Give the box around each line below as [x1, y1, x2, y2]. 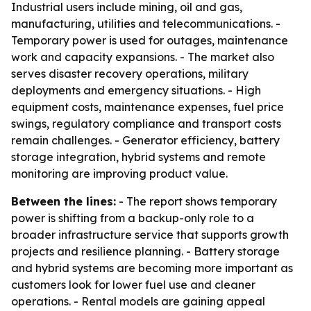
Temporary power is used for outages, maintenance [11, 33, 288, 47]
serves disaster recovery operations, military [11, 67, 249, 81]
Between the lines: [11, 194, 116, 208]
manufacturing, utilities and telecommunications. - [11, 17, 280, 31]
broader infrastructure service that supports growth [11, 228, 289, 242]
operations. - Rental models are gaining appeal [11, 294, 265, 308]
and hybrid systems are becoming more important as [11, 261, 293, 275]
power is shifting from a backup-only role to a [11, 211, 254, 225]
